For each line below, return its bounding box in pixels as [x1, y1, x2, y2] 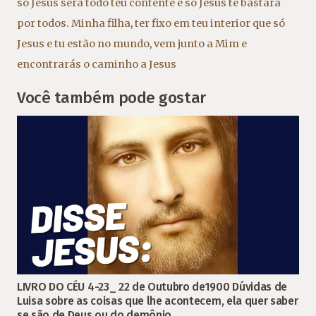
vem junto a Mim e [154, 37, 247, 50]
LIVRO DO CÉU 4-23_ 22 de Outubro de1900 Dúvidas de [17, 280, 287, 294]
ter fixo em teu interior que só [135, 16, 285, 30]
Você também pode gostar [17, 88, 206, 108]
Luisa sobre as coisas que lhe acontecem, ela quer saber [17, 294, 298, 308]
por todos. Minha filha [17, 16, 130, 30]
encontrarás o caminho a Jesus [17, 57, 176, 71]
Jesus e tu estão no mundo [17, 37, 150, 50]
